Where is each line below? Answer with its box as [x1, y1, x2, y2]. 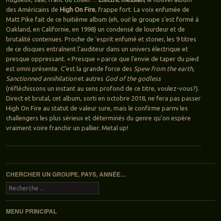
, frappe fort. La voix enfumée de [95, 6, 189, 13]
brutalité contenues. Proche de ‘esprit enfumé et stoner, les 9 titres [5, 36, 196, 43]
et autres [77, 75, 104, 82]
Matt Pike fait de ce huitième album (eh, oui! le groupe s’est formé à [5, 16, 199, 23]
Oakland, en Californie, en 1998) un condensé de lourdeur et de [5, 26, 185, 33]
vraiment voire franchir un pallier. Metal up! [5, 124, 128, 132]
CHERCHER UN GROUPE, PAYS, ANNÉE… [5, 170, 126, 179]
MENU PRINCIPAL [5, 207, 57, 216]
